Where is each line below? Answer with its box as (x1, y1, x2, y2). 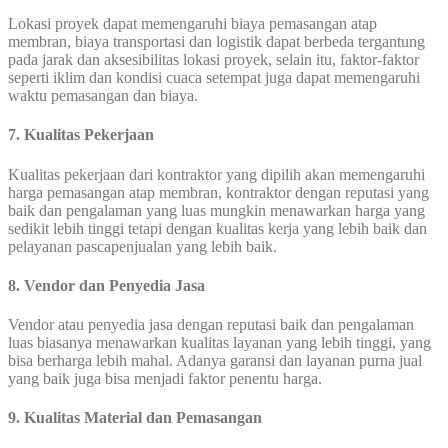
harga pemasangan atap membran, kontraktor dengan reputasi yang (8, 183, 429, 201)
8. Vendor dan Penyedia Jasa (8, 276, 205, 294)
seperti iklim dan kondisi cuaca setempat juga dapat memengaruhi (8, 69, 420, 87)
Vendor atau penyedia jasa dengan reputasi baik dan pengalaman (8, 316, 414, 334)
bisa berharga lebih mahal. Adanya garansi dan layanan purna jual (8, 352, 422, 370)
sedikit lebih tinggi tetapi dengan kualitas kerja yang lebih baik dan (8, 219, 427, 237)
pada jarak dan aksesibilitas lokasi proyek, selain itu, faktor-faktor (8, 51, 419, 69)
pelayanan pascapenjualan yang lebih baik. (8, 237, 277, 255)
